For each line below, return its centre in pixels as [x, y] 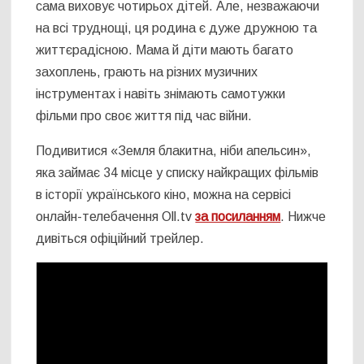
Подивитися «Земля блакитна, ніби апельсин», [174, 150]
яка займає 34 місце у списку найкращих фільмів [178, 172]
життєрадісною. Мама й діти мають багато [165, 50]
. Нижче [303, 216]
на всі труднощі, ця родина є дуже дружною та [177, 28]
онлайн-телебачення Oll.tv [116, 216]
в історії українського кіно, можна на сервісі [164, 194]
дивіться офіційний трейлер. [120, 238]
